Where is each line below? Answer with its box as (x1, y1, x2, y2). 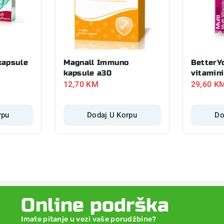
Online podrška (21, 193, 169, 217)
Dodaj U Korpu (87, 109, 137, 120)
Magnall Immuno (63, 57, 129, 67)
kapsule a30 (63, 68, 111, 77)
